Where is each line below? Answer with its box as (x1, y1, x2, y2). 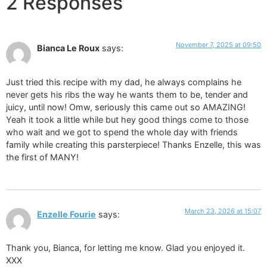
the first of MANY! (6, 151, 79, 162)
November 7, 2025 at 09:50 (176, 41, 261, 49)
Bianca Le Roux (37, 43, 100, 54)
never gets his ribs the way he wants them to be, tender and (6, 89, 248, 100)
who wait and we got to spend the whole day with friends (6, 126, 238, 137)
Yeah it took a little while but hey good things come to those (6, 114, 249, 125)
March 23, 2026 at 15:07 (185, 207, 261, 216)
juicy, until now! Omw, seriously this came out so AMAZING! (6, 101, 246, 112)
